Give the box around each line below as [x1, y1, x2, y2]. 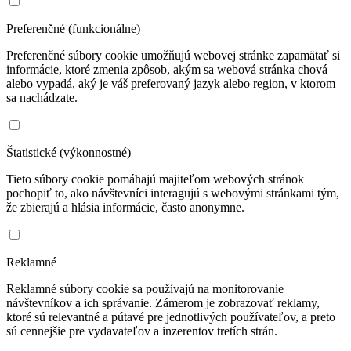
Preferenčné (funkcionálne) [6, 21, 140, 35]
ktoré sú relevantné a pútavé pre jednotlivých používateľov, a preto [6, 309, 335, 324]
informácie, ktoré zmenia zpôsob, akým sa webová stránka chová [6, 62, 327, 76]
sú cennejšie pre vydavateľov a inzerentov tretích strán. [6, 324, 277, 338]
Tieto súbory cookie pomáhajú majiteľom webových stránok [6, 172, 304, 186]
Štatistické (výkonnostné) [6, 145, 131, 159]
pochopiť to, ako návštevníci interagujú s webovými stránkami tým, [6, 186, 339, 200]
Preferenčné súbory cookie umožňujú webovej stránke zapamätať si [6, 48, 340, 62]
